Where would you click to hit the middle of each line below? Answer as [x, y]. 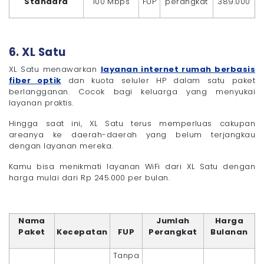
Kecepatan [82, 232]
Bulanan [229, 232]
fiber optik [35, 81]
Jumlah [173, 221]
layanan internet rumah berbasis [178, 70]
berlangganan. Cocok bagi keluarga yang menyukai [132, 92]
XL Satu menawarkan [55, 70]
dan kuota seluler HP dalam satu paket [158, 81]
